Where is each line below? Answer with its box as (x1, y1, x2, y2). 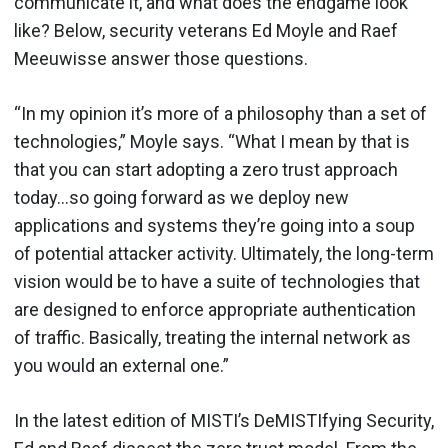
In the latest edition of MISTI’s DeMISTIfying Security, (14, 410, 434, 431)
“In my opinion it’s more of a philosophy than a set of (14, 103, 427, 124)
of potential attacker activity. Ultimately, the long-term (14, 243, 434, 264)
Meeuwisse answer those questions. (14, 48, 308, 69)
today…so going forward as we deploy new (14, 187, 349, 208)
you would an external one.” (14, 355, 229, 376)
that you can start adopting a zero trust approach (14, 159, 398, 180)
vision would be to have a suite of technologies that (14, 271, 420, 292)
